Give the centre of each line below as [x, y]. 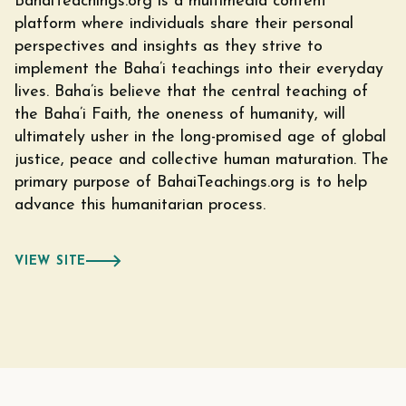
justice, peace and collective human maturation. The [202, 159]
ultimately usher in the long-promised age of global [200, 137]
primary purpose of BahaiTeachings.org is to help [191, 182]
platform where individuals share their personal [184, 24]
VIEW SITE [51, 261]
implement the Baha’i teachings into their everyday [199, 69]
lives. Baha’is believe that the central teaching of [191, 92]
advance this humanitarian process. [140, 205]
